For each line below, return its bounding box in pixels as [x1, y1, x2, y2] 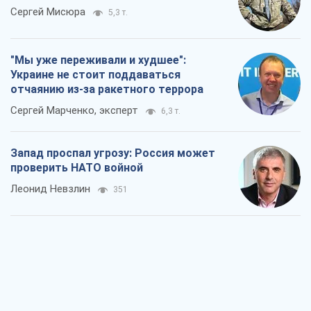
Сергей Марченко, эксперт [10, 104, 138, 117]
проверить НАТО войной [10, 161, 143, 175]
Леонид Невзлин [10, 183, 90, 196]
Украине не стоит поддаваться [10, 68, 180, 82]
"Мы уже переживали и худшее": [10, 53, 186, 67]
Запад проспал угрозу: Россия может [10, 146, 215, 160]
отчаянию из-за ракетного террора [10, 83, 203, 96]
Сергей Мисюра [10, 6, 85, 19]
